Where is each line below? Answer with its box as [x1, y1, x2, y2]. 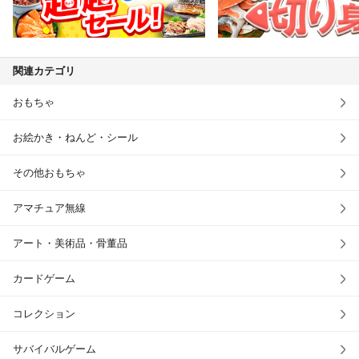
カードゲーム [13, 272, 75, 285]
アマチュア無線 [13, 202, 86, 215]
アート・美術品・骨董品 [13, 237, 127, 250]
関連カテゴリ [13, 65, 75, 78]
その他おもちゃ [13, 167, 86, 179]
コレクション [13, 308, 75, 321]
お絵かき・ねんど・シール [13, 131, 138, 144]
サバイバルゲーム [13, 343, 96, 356]
